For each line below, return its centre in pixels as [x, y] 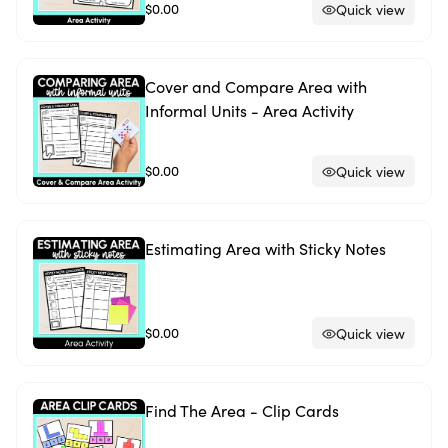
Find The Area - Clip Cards [242, 410]
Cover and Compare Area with [256, 86]
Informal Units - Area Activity [249, 110]
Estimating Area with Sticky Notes [265, 248]
